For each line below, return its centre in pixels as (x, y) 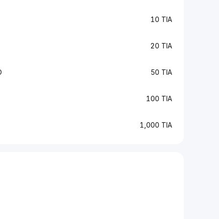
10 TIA (161, 19)
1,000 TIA (156, 125)
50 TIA (161, 72)
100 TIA (159, 99)
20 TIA (161, 46)
